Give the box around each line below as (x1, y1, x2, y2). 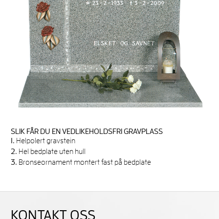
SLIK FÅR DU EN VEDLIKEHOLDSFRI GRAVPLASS (11, 128, 163, 136)
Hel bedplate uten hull (17, 148, 86, 156)
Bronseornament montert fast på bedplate (17, 158, 152, 167)
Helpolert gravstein (15, 137, 76, 145)
